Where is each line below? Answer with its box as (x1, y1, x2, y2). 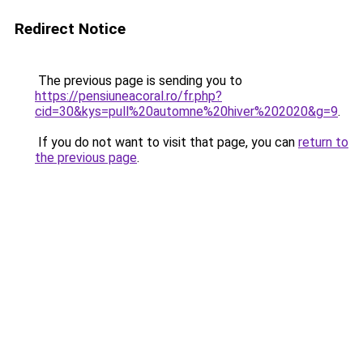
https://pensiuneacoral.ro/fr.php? (35, 88, 222, 104)
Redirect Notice (15, 19, 126, 38)
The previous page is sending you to (35, 73, 242, 88)
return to (298, 135, 348, 150)
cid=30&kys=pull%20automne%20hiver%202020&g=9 (35, 104, 338, 119)
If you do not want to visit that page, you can (35, 135, 298, 150)
